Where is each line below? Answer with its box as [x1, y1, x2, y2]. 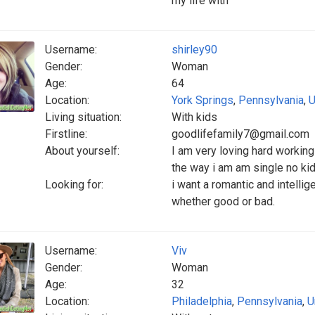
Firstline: [45, 127, 87, 141]
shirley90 [172, 43, 217, 56]
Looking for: [45, 178, 103, 191]
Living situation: [45, 110, 122, 124]
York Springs [172, 94, 233, 107]
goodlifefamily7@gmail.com [172, 127, 309, 141]
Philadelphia [172, 295, 232, 308]
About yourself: [45, 144, 120, 157]
